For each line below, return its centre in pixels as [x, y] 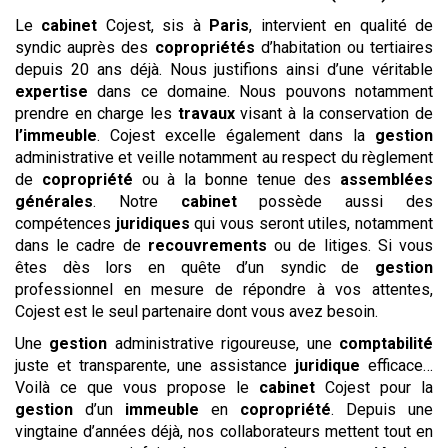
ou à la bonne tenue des [236, 180]
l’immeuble [56, 136]
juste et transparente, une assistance [155, 366]
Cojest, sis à [153, 26]
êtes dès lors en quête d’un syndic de [195, 268]
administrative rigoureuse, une [223, 344]
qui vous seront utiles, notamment [311, 224]
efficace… [397, 366]
